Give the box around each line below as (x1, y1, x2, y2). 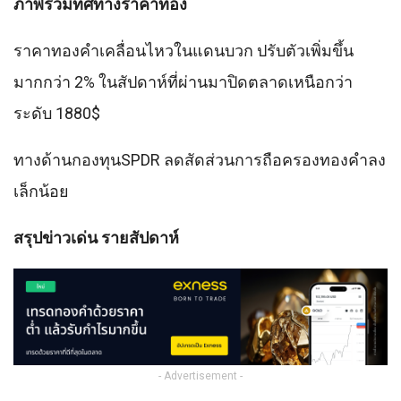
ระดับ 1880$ (13, 103, 100, 123)
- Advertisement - (158, 369, 243, 382)
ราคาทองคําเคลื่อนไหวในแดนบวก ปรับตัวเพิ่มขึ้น (13, 40, 354, 60)
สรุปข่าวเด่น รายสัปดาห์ (13, 227, 179, 247)
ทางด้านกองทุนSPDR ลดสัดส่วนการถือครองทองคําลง (13, 149, 386, 169)
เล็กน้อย (13, 181, 69, 200)
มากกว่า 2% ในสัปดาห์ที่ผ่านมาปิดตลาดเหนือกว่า (13, 72, 353, 91)
